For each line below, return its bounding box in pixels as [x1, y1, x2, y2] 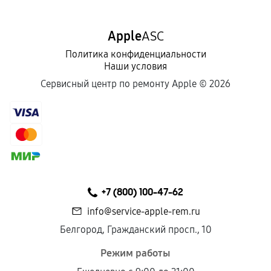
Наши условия [104, 60, 167, 72]
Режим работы [100, 247, 171, 260]
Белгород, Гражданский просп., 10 [59, 224, 212, 235]
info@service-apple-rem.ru [87, 206, 200, 217]
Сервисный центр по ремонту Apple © [41, 78, 209, 90]
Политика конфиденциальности [65, 48, 206, 60]
